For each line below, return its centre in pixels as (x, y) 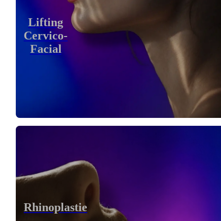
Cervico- (46, 36)
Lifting (46, 22)
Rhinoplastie (55, 207)
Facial (46, 49)
